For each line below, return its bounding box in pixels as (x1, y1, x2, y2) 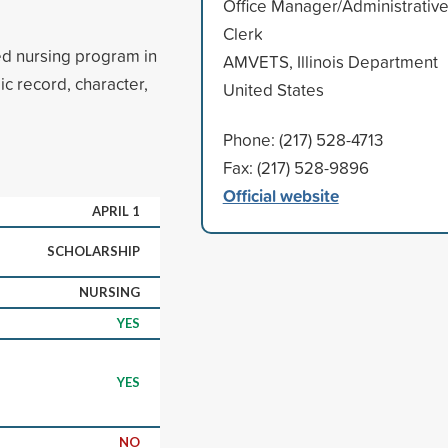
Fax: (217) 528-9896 (222, 155, 369, 179)
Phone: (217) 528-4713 (222, 127, 383, 151)
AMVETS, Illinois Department (222, 49, 438, 73)
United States (222, 77, 324, 101)
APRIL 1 (92, 202, 140, 219)
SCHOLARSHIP (47, 242, 140, 259)
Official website (222, 182, 339, 208)
